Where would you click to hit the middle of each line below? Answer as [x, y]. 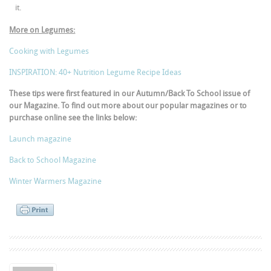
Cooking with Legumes [49, 51]
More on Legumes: [42, 30]
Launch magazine [41, 139]
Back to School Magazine [54, 160]
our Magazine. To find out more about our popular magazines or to [128, 105]
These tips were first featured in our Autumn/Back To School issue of [130, 93]
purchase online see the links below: [73, 117]
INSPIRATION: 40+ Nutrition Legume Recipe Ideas [96, 72]
